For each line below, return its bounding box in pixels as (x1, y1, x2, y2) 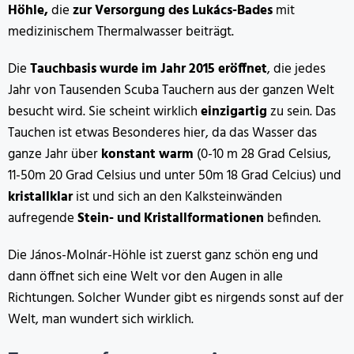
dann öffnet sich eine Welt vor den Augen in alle (8, 265, 283, 288)
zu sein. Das (270, 100, 336, 122)
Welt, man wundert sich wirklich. (8, 308, 194, 330)
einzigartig (201, 100, 270, 122)
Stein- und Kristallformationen (77, 207, 267, 229)
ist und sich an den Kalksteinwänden (76, 186, 282, 208)
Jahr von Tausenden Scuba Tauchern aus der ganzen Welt (8, 79, 334, 101)
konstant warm (101, 143, 194, 165)
